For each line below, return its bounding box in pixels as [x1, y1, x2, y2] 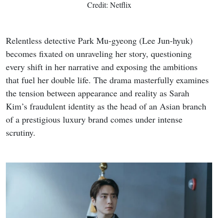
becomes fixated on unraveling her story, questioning [6, 48, 192, 60]
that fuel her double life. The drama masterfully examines [6, 74, 209, 86]
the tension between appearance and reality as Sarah [6, 87, 189, 99]
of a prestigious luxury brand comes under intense [6, 113, 182, 126]
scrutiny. [6, 127, 36, 139]
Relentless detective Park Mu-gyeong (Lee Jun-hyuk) [6, 35, 193, 47]
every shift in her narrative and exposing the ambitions [6, 61, 198, 73]
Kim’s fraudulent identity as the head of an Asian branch [6, 100, 206, 112]
